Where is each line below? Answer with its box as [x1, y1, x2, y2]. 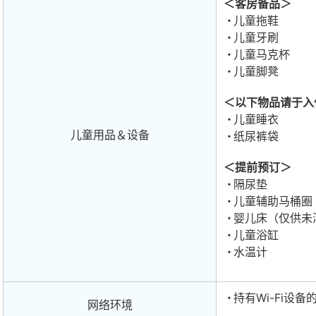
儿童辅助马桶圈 [233, 194, 312, 209]
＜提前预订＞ [224, 160, 291, 175]
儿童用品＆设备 [70, 128, 150, 142]
